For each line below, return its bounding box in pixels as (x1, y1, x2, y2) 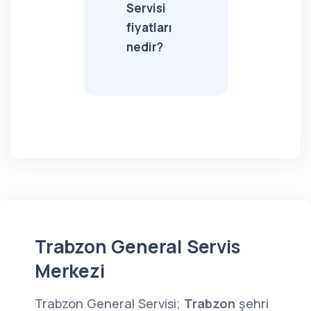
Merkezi (35, 258, 105, 283)
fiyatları (126, 19, 172, 35)
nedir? (126, 39, 163, 55)
